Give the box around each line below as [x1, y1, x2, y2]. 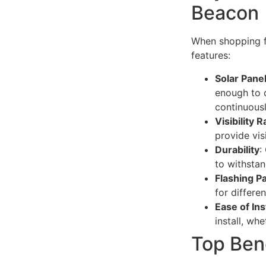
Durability [215, 143, 259, 156]
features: [191, 49, 230, 62]
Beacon [191, 1, 259, 25]
